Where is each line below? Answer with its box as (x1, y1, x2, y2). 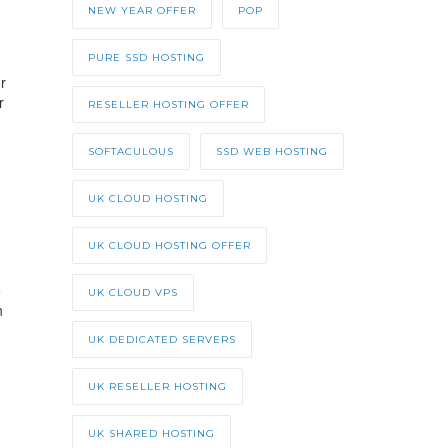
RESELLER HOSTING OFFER (87, 98, 249, 112)
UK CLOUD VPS (87, 286, 178, 300)
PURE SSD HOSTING (87, 51, 205, 65)
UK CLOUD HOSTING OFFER (87, 239, 251, 253)
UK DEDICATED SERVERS (87, 333, 236, 347)
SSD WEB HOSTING (215, 145, 328, 159)
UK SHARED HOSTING (87, 427, 215, 441)
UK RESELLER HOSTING (87, 380, 227, 394)
